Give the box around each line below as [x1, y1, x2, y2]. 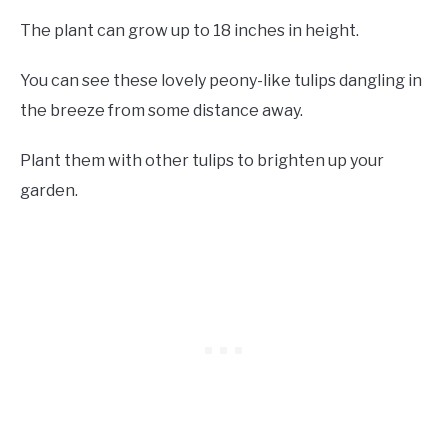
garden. [20, 180, 78, 200]
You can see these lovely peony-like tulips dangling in [20, 70, 422, 90]
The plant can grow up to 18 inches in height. [20, 20, 359, 40]
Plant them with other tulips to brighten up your [20, 150, 384, 170]
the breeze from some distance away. [20, 100, 306, 120]
